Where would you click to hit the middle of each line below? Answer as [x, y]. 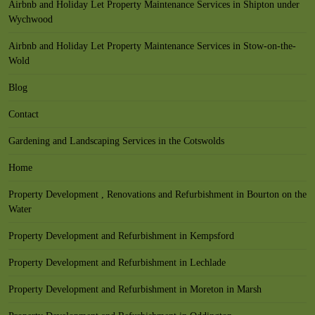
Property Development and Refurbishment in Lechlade [117, 263]
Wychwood [31, 19]
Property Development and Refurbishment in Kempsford [121, 236]
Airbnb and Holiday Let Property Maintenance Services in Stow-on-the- [152, 46]
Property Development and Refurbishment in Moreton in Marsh [135, 289]
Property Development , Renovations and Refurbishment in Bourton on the [157, 194]
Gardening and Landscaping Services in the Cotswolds [116, 141]
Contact [24, 114]
